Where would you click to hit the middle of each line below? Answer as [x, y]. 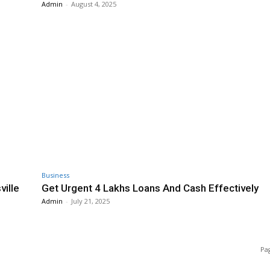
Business [55, 175]
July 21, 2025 [90, 201]
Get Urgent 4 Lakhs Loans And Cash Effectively [150, 188]
